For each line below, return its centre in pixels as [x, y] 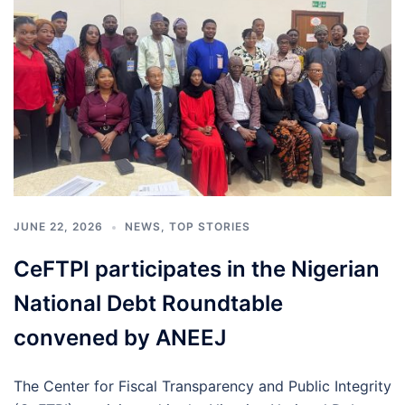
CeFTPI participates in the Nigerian [197, 268]
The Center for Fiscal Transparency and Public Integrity [202, 386]
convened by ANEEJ [120, 337]
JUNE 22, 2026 [58, 226]
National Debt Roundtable [148, 303]
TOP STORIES [210, 226]
